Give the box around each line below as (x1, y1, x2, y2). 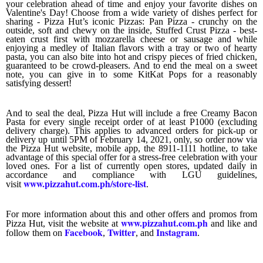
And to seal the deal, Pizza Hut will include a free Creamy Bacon (6, 107, 257, 118)
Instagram (156, 225, 197, 240)
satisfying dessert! (6, 77, 76, 88)
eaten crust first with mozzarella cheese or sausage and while (6, 33, 257, 44)
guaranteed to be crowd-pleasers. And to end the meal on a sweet (6, 60, 257, 70)
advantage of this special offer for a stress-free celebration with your (6, 151, 257, 162)
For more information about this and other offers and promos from (6, 209, 257, 220)
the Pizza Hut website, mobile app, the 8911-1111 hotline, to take (6, 143, 257, 153)
